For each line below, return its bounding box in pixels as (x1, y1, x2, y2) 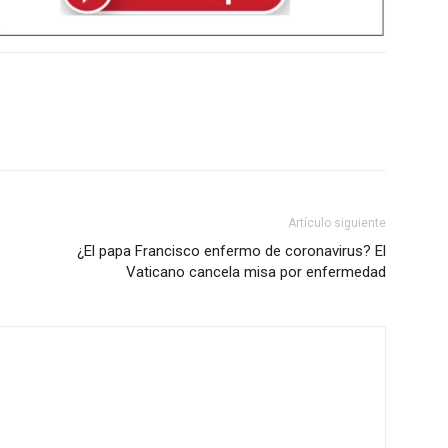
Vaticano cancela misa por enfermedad (126, 263, 386, 282)
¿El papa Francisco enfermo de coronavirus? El (77, 242, 386, 261)
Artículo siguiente (288, 216, 386, 231)
